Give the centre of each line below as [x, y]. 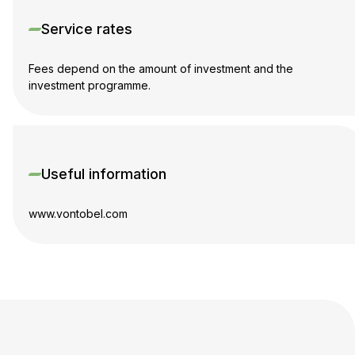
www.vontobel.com [78, 214]
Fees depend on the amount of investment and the [161, 69]
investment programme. [90, 86]
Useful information [104, 174]
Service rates [87, 29]
